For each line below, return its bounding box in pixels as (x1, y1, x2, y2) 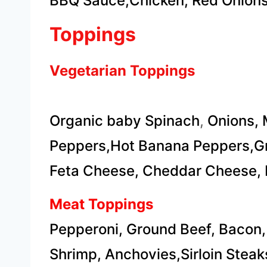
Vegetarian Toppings (49, 62, 195, 79)
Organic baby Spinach (49, 112, 200, 129)
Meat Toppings (49, 195, 153, 213)
